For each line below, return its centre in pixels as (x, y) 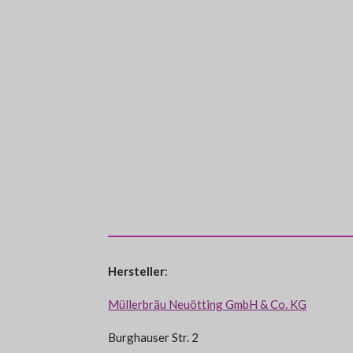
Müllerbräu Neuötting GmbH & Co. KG (207, 304)
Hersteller (136, 271)
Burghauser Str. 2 (153, 337)
